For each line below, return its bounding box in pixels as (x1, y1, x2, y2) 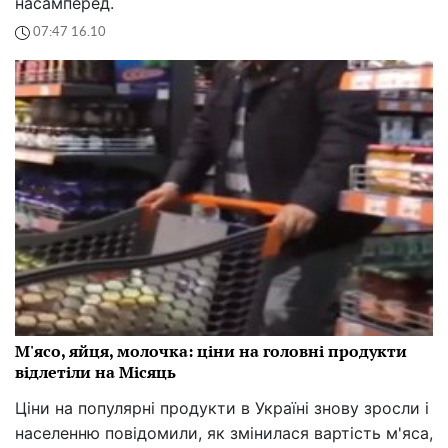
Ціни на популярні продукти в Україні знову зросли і (15, 397, 429, 418)
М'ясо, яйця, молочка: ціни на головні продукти (15, 339, 407, 362)
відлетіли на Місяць (15, 360, 176, 383)
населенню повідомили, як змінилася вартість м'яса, (15, 422, 433, 443)
